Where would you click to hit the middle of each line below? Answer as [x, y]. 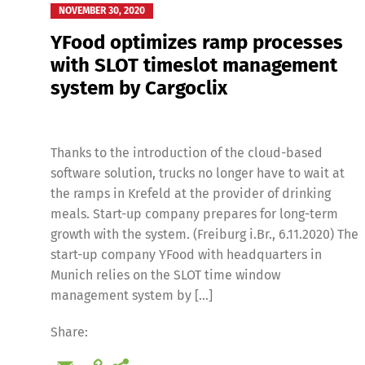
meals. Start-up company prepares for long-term [194, 213]
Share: [69, 332]
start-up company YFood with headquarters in [186, 254]
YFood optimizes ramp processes [197, 42]
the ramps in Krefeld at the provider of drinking [191, 193]
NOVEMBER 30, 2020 [102, 10]
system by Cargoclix [139, 88]
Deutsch [255, 154]
